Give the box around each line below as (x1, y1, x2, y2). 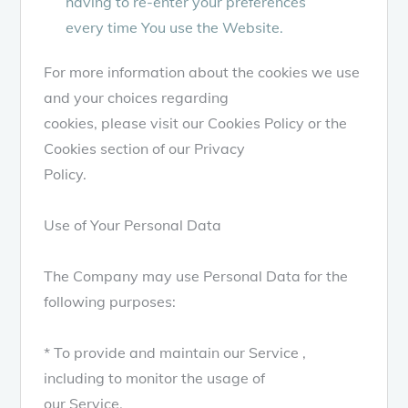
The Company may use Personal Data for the (44, 266, 349, 285)
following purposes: (44, 291, 177, 311)
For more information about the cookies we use (44, 62, 361, 81)
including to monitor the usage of (44, 368, 266, 387)
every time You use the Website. (66, 17, 284, 36)
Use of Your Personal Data (44, 215, 222, 234)
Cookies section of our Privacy (44, 138, 246, 158)
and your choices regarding (44, 87, 229, 107)
